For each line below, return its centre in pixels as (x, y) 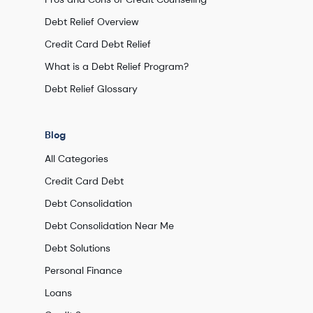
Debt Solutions (78, 248)
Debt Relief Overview (92, 22)
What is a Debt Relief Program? (117, 66)
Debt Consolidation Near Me (109, 226)
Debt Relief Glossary (91, 89)
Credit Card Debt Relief (98, 44)
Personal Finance (83, 270)
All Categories (77, 159)
